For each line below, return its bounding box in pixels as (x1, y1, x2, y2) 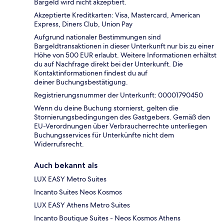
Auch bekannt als (34, 160, 97, 170)
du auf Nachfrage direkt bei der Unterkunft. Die (34, 59, 183, 69)
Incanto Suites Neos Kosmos (34, 187, 122, 197)
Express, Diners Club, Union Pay (34, 19, 132, 29)
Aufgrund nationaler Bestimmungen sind (34, 32, 161, 42)
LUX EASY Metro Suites (34, 174, 106, 184)
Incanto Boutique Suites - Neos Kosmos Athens (34, 213, 180, 223)
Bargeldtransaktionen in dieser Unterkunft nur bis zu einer (34, 41, 214, 51)
